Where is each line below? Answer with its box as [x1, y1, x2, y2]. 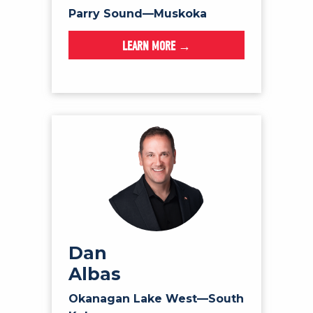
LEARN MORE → [122, 38, 191, 54]
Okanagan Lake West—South [68, 291, 244, 305]
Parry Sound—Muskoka [68, 7, 207, 21]
